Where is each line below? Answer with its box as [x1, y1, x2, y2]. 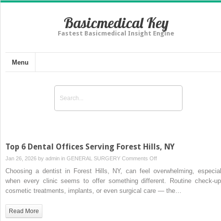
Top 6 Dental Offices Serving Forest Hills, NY [5, 142, 175, 151]
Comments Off [122, 155, 157, 161]
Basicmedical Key [63, 13, 169, 32]
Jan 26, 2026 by [5, 155, 45, 161]
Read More [9, 207, 39, 215]
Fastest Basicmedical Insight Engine [58, 30, 174, 37]
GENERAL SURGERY [67, 155, 120, 161]
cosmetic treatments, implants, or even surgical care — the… [5, 186, 182, 194]
